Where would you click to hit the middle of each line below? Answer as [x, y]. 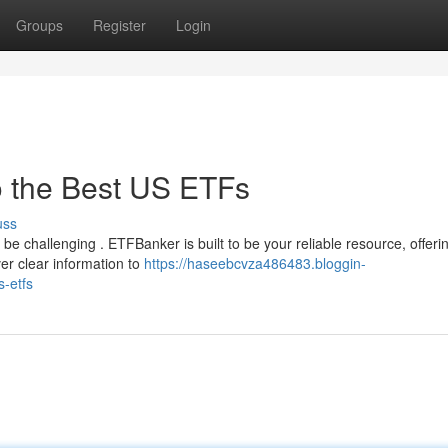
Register [119, 25]
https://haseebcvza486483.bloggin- [255, 263]
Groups [39, 25]
